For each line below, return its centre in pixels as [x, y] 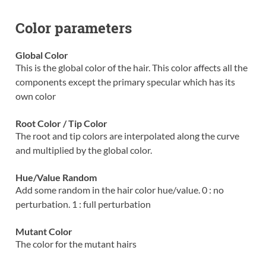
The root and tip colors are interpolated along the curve [127, 136]
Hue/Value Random [56, 178]
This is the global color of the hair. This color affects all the [131, 68]
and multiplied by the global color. [83, 150]
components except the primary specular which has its [125, 82]
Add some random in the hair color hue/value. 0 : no [119, 190]
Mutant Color [44, 232]
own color [35, 96]
